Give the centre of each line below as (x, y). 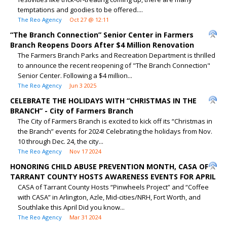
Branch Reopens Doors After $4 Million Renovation (102, 45)
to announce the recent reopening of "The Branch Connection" (114, 65)
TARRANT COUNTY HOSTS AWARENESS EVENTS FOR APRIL (113, 177)
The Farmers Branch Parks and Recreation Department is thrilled (117, 55)
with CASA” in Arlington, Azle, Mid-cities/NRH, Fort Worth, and (109, 197)
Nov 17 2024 (85, 151)
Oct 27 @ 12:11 (89, 20)
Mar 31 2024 (85, 217)
